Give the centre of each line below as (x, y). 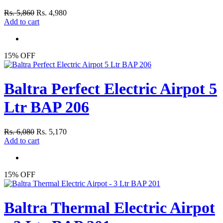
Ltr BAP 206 (47, 107)
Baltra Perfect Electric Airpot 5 (111, 89)
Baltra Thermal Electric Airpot (110, 208)
